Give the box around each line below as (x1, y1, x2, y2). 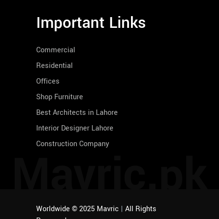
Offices (36, 76, 60, 87)
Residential (36, 61, 73, 71)
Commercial (36, 45, 75, 56)
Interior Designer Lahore (36, 123, 113, 134)
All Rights (125, 204, 156, 215)
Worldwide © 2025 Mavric (36, 204, 121, 215)
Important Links (36, 12, 146, 35)
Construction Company (36, 139, 109, 150)
